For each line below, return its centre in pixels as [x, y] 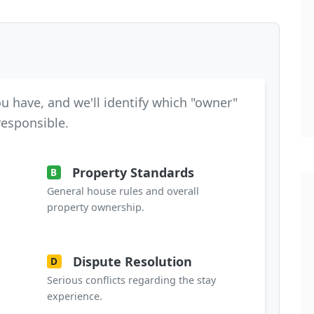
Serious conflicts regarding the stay [131, 280]
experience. [75, 296]
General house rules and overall [123, 191]
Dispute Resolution [132, 261]
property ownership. [96, 207]
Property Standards [133, 172]
